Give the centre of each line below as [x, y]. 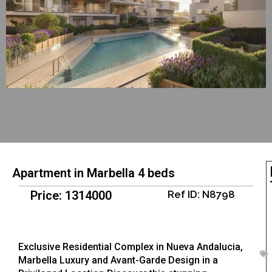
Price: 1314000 [71, 196]
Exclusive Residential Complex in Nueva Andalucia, [131, 247]
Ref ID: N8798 [201, 195]
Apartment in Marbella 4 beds [93, 173]
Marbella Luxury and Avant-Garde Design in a [118, 260]
